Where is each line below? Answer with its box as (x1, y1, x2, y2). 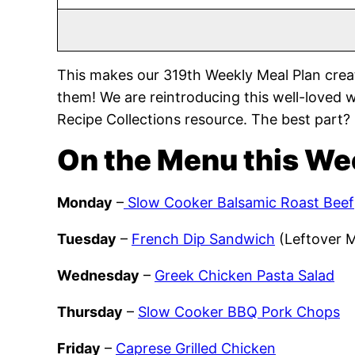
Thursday (57, 303, 123, 320)
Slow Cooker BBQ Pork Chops (138, 303, 340, 320)
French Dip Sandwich (132, 231, 275, 247)
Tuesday (57, 231, 116, 247)
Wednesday (57, 267, 139, 284)
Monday (57, 194, 113, 211)
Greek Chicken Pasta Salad (155, 267, 334, 284)
